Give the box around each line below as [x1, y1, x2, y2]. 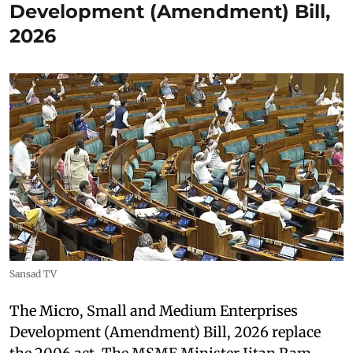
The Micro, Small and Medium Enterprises [9, 302, 298, 321]
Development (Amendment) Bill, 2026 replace [9, 323, 321, 342]
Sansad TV [9, 268, 57, 281]
